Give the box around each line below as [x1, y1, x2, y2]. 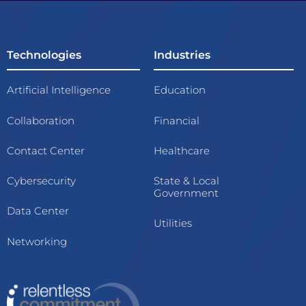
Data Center [7, 204, 69, 218]
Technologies [7, 48, 81, 62]
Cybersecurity [7, 174, 76, 187]
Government [153, 186, 219, 199]
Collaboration [7, 113, 74, 127]
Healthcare [153, 143, 210, 157]
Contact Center [7, 143, 85, 157]
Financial [153, 113, 199, 127]
